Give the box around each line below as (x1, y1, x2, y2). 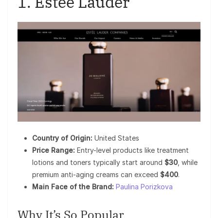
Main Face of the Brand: (32, 182, 114, 191)
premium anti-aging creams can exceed (32, 170, 160, 179)
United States (92, 134, 139, 143)
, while (178, 158, 198, 167)
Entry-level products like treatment (75, 146, 189, 155)
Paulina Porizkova (116, 182, 173, 191)
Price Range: (32, 146, 75, 155)
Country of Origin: (32, 134, 92, 143)
